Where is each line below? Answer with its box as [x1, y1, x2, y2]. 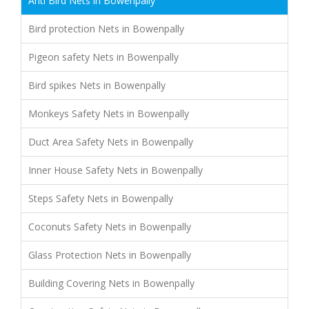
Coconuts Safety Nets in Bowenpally [28, 219, 191, 233]
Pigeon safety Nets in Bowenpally [28, 50, 179, 63]
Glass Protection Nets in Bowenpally [28, 248, 191, 261]
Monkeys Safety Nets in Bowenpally [28, 106, 189, 120]
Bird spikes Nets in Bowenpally [28, 78, 166, 92]
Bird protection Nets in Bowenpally [28, 21, 184, 35]
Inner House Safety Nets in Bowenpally [28, 163, 203, 177]
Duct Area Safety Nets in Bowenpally [28, 134, 193, 148]
